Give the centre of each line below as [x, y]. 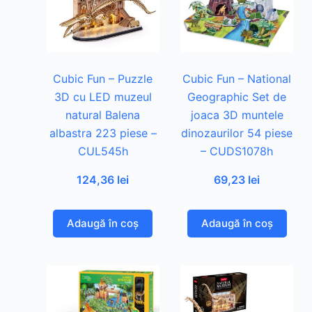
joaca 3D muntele [237, 115]
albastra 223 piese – [103, 133]
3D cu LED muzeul [103, 97]
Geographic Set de [237, 97]
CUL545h [103, 151]
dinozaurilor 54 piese [237, 133]
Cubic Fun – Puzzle [103, 79]
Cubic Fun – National [237, 79]
